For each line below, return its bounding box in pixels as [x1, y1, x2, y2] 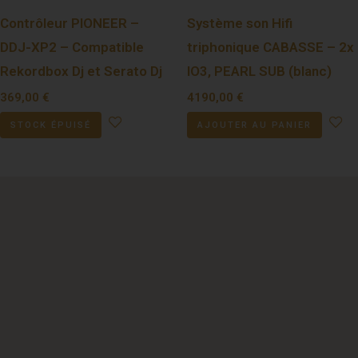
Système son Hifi [187, 15, 292, 32]
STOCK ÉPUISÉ [10, 120, 91, 131]
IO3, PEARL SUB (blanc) [187, 63, 332, 80]
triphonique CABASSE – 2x [187, 39, 354, 56]
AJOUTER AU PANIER [197, 120, 312, 131]
